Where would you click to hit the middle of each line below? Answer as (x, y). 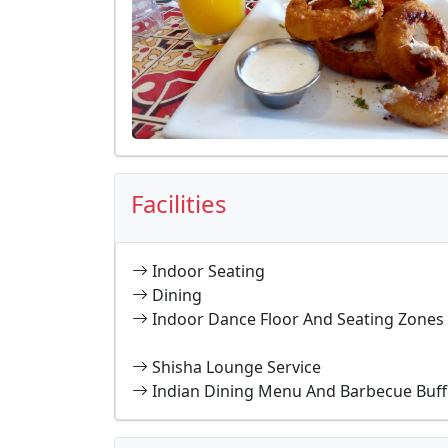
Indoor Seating (208, 270)
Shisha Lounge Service (236, 366)
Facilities (179, 203)
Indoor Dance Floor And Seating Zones (298, 318)
